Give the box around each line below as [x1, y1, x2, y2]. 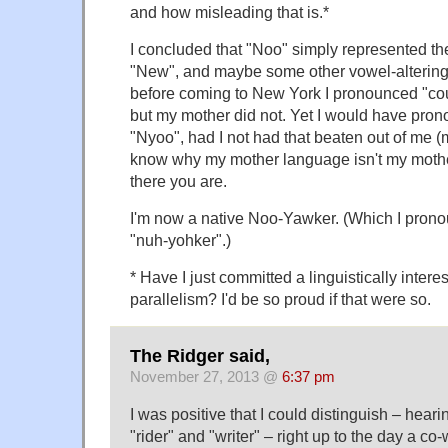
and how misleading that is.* [130, 3, 329, 22]
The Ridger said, [130, 345, 270, 366]
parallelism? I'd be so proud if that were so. [130, 290, 431, 309]
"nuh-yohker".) [130, 231, 231, 250]
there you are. [130, 172, 227, 191]
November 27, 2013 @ [130, 368, 282, 385]
